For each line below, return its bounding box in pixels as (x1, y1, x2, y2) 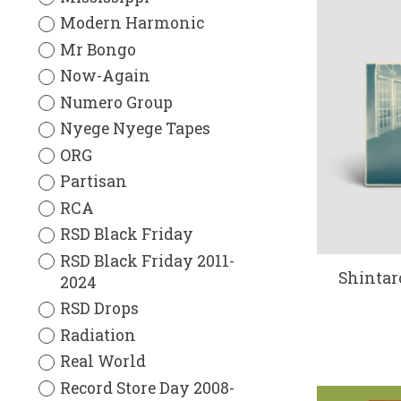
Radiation (59, 324, 136, 346)
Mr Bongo (59, 38, 136, 60)
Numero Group (59, 91, 173, 113)
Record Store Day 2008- (59, 377, 235, 398)
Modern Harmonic (59, 13, 204, 34)
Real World (59, 351, 146, 372)
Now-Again (59, 65, 150, 87)
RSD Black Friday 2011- (59, 250, 235, 271)
